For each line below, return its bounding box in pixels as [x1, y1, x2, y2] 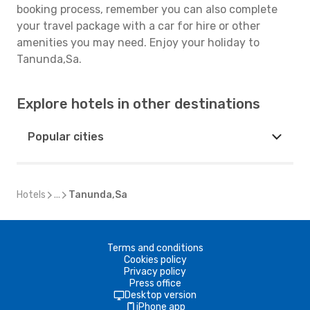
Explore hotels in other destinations [17, 95, 260, 112]
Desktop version [125, 289, 197, 301]
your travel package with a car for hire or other [17, 19, 260, 33]
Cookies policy [123, 254, 187, 266]
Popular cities [28, 130, 104, 143]
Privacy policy [124, 266, 186, 277]
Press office [129, 277, 181, 289]
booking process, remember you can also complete [17, 3, 277, 16]
